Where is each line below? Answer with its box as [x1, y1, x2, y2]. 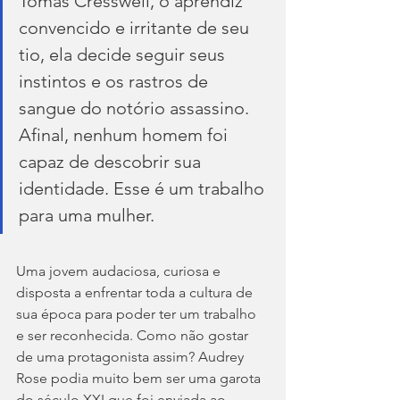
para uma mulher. [19, 204, 154, 226]
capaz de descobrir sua [19, 150, 205, 172]
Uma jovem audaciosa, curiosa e [16, 262, 224, 279]
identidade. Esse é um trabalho [19, 177, 269, 199]
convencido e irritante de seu [19, 16, 254, 38]
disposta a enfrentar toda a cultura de [16, 283, 256, 301]
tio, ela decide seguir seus [19, 43, 229, 65]
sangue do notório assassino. [19, 96, 254, 119]
